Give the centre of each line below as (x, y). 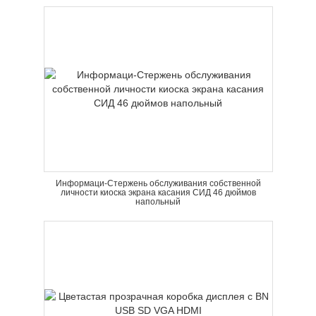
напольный (158, 202)
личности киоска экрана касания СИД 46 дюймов (158, 193)
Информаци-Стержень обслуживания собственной (158, 183)
